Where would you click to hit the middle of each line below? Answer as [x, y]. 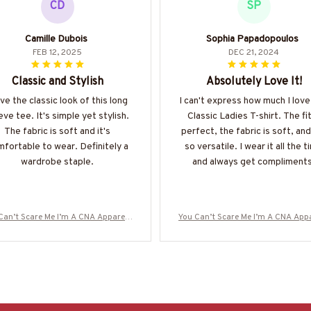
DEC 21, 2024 [254, 52]
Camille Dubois [56, 39]
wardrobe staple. [57, 162]
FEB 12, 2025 [57, 52]
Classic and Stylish [57, 82]
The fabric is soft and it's [57, 131]
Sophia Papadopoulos [252, 39]
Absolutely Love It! [254, 82]
